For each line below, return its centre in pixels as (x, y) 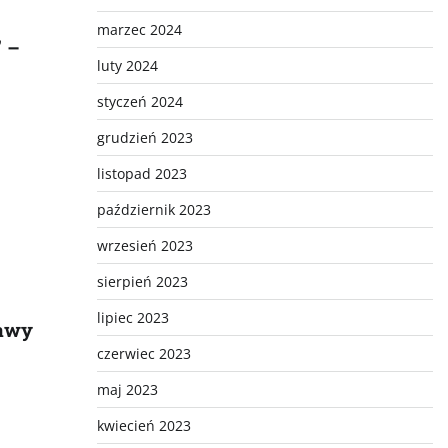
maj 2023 (127, 389)
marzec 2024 (139, 29)
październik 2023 (153, 209)
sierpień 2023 (142, 281)
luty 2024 (127, 65)
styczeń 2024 (139, 101)
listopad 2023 (141, 173)
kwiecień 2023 (143, 425)
